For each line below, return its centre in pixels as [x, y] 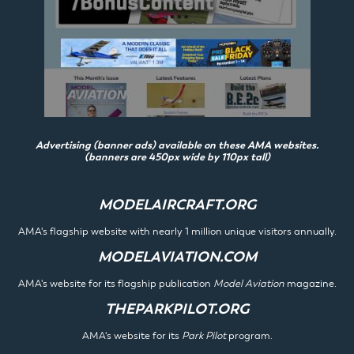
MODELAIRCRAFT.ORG [177, 204]
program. [250, 335]
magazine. [310, 283]
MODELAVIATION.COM [177, 256]
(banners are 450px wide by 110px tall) [177, 157]
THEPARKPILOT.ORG [177, 309]
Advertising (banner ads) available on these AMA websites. [177, 145]
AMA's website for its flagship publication [115, 283]
